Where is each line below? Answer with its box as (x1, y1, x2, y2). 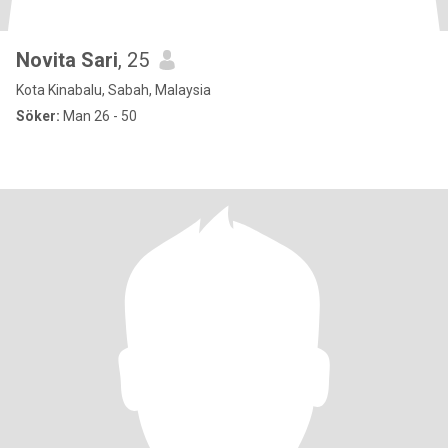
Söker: (16, 108, 60, 124)
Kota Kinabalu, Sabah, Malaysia (16, 82, 211, 98)
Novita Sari (16, 48, 118, 72)
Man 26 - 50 (60, 108, 137, 124)
